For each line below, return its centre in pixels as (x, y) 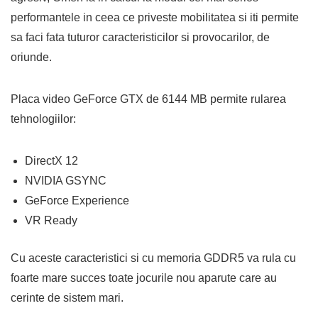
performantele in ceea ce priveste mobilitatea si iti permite (155, 17)
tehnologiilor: (43, 119)
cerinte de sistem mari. (67, 298)
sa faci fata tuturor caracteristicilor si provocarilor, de (140, 37)
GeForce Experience (77, 201)
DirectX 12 (51, 161)
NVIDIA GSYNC (66, 181)
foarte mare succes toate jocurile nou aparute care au (144, 278)
